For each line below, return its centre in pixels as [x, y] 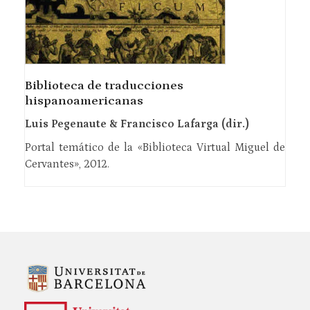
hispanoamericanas [84, 101]
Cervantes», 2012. [67, 164]
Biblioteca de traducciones [104, 86]
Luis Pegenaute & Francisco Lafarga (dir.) [137, 124]
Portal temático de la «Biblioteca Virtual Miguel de [155, 148]
